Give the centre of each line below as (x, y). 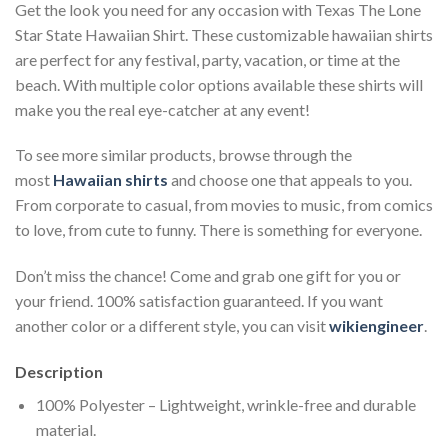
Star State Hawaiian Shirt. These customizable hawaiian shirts (224, 34)
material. (65, 430)
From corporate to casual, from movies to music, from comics (224, 205)
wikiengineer (376, 326)
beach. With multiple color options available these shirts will (219, 84)
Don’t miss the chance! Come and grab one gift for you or (208, 276)
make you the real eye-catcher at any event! (162, 109)
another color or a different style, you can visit (172, 326)
